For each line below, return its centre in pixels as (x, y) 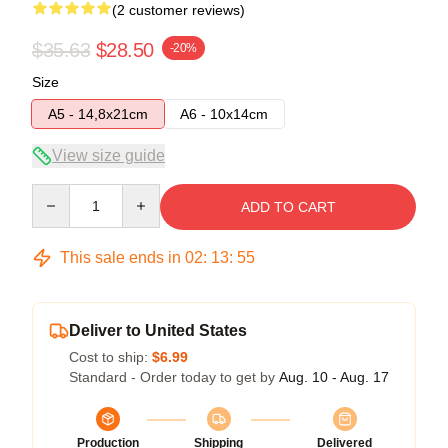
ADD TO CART (288, 206)
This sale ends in (120, 257)
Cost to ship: (110, 356)
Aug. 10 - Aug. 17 (334, 376)
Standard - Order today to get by (174, 376)
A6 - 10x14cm (224, 113)
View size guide (108, 155)
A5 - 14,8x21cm (98, 113)
